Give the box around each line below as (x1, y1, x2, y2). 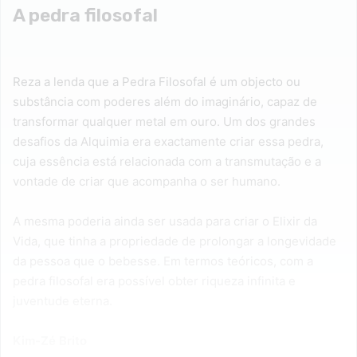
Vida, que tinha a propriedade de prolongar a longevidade (13, 233, 336, 249)
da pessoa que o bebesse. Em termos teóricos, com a (13, 253, 313, 269)
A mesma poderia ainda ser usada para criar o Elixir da (13, 214, 317, 229)
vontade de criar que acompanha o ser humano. (13, 174, 280, 190)
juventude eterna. (13, 293, 112, 309)
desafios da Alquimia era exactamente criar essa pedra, (13, 134, 324, 150)
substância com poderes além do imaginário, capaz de (13, 94, 317, 110)
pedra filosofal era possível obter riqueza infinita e (13, 273, 296, 289)
